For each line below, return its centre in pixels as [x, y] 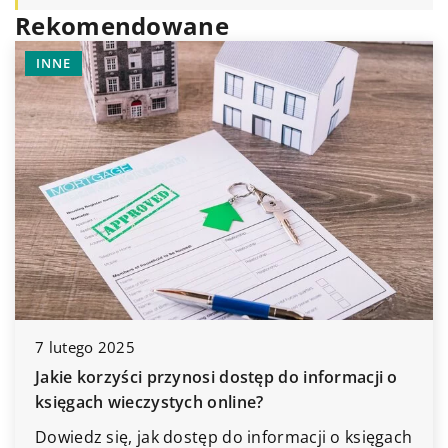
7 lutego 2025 [85, 346]
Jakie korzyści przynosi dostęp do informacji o [216, 376]
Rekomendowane [122, 26]
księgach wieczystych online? [149, 401]
